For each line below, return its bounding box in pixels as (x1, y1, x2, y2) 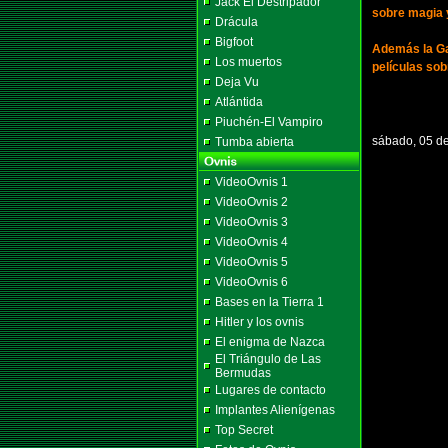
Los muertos (215, 55, 282, 69)
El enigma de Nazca (215, 335, 325, 349)
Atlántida (215, 95, 263, 109)
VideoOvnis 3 (215, 215, 288, 229)
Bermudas (215, 366, 271, 380)
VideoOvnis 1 (215, 175, 288, 189)
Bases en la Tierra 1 (215, 295, 324, 309)
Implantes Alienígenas (215, 403, 335, 417)
